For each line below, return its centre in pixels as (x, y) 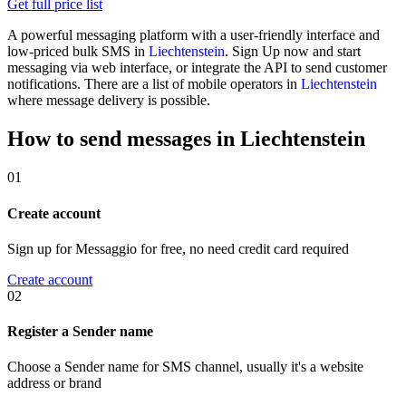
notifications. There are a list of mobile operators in (154, 84)
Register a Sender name (80, 332)
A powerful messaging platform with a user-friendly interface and (193, 35)
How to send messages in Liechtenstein (186, 139)
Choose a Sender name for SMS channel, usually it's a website (185, 367)
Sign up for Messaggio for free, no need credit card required (178, 248)
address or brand (54, 383)
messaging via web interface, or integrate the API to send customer (197, 68)
